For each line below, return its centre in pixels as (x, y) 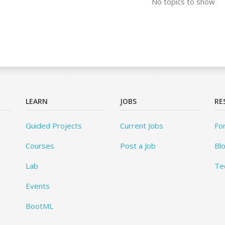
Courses (40, 146)
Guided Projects (53, 126)
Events (37, 186)
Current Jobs (141, 126)
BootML (39, 206)
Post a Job (138, 146)
